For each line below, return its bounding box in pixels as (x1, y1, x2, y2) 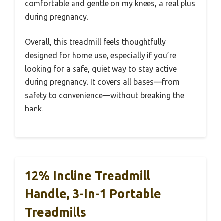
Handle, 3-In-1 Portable (25, 186, 161, 201)
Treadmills (25, 205, 86, 219)
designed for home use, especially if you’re (25, 50, 176, 60)
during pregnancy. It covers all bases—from (25, 77, 180, 86)
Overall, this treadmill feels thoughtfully (25, 37, 166, 46)
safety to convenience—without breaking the (25, 90, 184, 100)
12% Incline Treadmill (25, 168, 150, 183)
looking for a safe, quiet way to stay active (25, 64, 177, 73)
